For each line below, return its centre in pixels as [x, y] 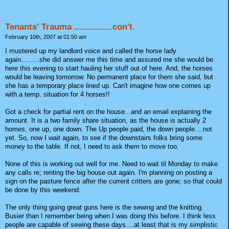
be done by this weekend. [43, 190]
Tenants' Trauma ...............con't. [70, 27]
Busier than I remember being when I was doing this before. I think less [110, 216]
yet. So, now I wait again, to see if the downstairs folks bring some [104, 138]
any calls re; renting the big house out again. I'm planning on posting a [109, 173]
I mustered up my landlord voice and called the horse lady [91, 51]
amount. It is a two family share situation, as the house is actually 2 [106, 121]
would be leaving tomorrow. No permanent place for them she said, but [109, 77]
